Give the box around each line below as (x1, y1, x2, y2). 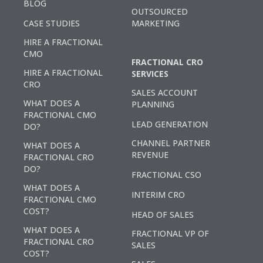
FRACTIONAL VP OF (131, 227, 209, 239)
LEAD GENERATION (131, 118, 208, 130)
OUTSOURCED (131, 5, 188, 17)
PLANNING (131, 98, 174, 110)
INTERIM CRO (131, 188, 185, 200)
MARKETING (131, 17, 180, 29)
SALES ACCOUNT (131, 86, 198, 98)
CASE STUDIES (23, 17, 80, 29)
